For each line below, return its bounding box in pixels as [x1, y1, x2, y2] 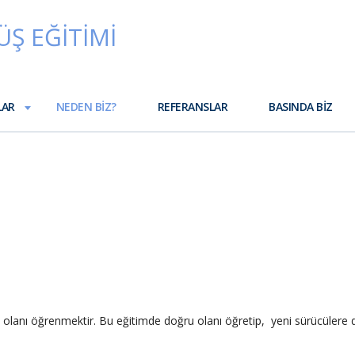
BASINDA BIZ [269, 99, 333, 114]
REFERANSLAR [157, 99, 228, 114]
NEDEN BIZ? [55, 99, 116, 114]
